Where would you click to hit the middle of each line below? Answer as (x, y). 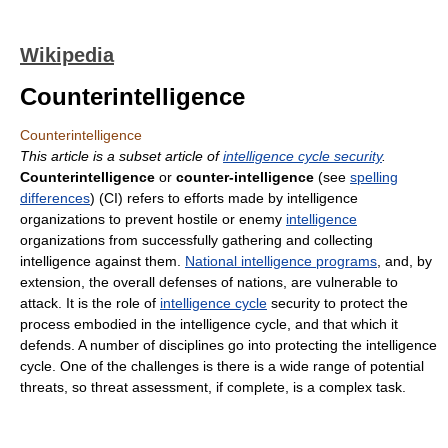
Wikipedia (67, 55)
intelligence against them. (102, 261)
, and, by (404, 261)
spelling (374, 177)
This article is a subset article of (121, 156)
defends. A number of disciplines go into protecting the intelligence (228, 345)
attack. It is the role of (90, 303)
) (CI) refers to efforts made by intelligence (224, 198)
